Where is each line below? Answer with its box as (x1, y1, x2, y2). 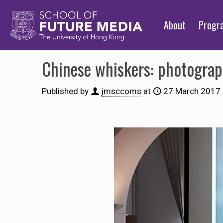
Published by (42, 86, 89, 96)
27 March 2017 (163, 86, 221, 96)
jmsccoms (101, 86, 141, 96)
